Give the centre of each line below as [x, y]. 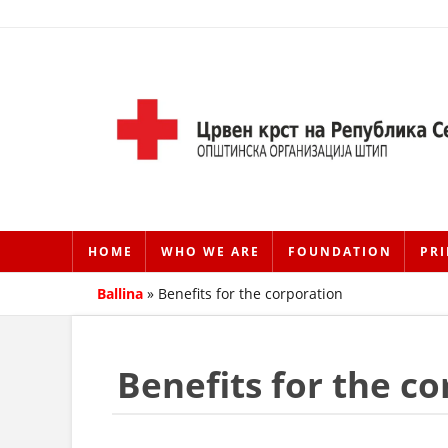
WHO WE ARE [210, 251]
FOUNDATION [340, 251]
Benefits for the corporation [250, 293]
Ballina [120, 293]
